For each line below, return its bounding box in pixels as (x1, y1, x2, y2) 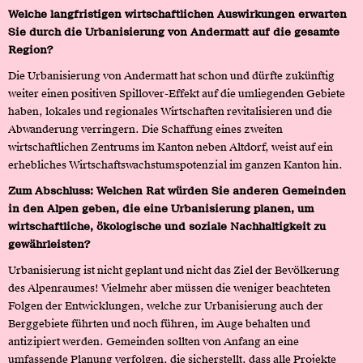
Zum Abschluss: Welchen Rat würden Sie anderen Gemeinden (8, 183, 346, 198)
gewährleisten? (8, 237, 90, 251)
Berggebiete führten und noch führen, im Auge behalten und (8, 316, 310, 331)
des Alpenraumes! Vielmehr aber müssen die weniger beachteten (8, 280, 331, 295)
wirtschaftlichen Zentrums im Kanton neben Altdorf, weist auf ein (8, 139, 333, 154)
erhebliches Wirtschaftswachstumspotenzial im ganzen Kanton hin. (8, 157, 343, 172)
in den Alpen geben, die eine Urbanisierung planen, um (8, 201, 314, 216)
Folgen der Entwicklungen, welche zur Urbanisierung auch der (8, 298, 323, 313)
